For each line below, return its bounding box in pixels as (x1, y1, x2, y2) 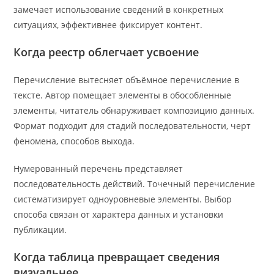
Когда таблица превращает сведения (13, 250, 220, 265)
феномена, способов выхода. (13, 135, 135, 147)
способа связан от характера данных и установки (13, 209, 224, 221)
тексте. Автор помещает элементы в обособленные (13, 89, 232, 102)
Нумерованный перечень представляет (13, 163, 183, 175)
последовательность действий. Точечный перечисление (13, 178, 256, 190)
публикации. (13, 224, 67, 236)
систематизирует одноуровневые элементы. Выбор (13, 193, 232, 206)
